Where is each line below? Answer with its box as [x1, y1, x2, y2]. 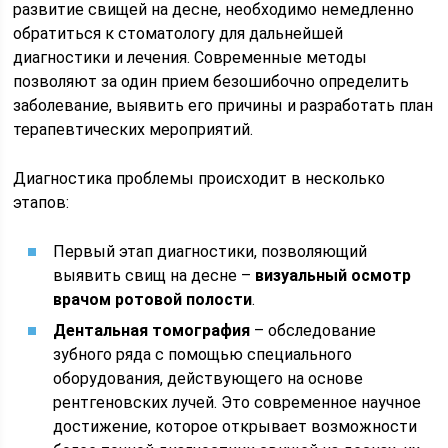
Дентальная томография [53, 321, 251, 340]
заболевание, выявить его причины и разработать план [13, 96, 434, 115]
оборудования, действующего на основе [53, 369, 364, 388]
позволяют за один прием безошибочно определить [13, 72, 410, 91]
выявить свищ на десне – [53, 266, 256, 285]
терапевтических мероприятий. [13, 120, 254, 139]
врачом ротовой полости [53, 290, 253, 309]
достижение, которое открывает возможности [53, 417, 418, 436]
